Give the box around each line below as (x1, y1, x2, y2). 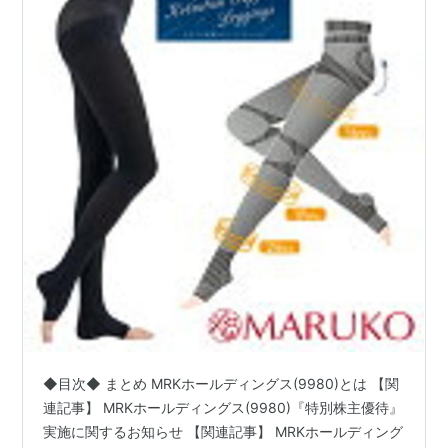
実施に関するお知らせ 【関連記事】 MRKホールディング (43, 422, 404, 440)
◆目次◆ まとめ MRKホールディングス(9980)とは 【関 (43, 374, 400, 392)
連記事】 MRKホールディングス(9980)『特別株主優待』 (43, 398, 404, 416)
